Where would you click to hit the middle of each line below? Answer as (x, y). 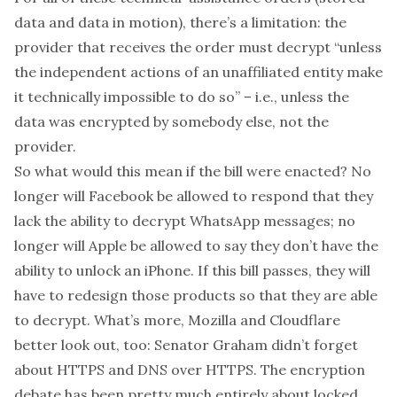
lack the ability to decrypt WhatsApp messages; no (185, 221)
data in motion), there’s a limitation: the (210, 22)
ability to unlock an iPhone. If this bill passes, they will (192, 270)
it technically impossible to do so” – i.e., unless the (182, 97)
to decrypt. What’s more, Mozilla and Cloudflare (177, 320)
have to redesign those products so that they (169, 295)
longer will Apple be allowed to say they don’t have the (196, 245)
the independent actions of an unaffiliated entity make (198, 72)
